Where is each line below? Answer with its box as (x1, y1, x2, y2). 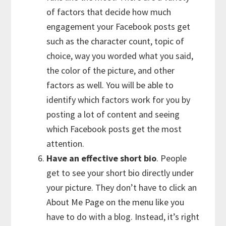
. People (156, 152, 187, 164)
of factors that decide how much (46, 6, 172, 18)
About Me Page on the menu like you (46, 196, 185, 208)
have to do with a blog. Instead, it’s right (46, 210, 200, 222)
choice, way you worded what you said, (46, 49, 194, 62)
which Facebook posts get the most (46, 123, 182, 135)
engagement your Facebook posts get (46, 20, 191, 32)
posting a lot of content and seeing (46, 108, 180, 120)
